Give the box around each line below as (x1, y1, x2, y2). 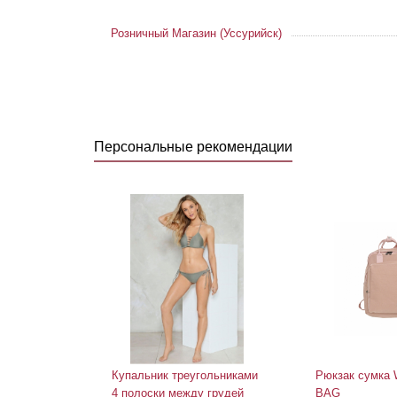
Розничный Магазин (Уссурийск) (111, 27, 282, 40)
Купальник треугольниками (112, 369, 258, 382)
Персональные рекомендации (94, 139, 292, 154)
